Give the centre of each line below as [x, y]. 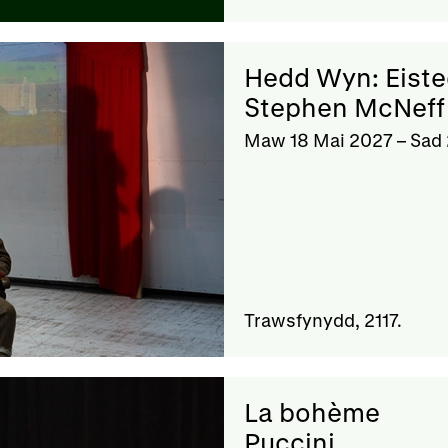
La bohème [312, 411]
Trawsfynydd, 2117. [323, 319]
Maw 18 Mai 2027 [318, 139]
